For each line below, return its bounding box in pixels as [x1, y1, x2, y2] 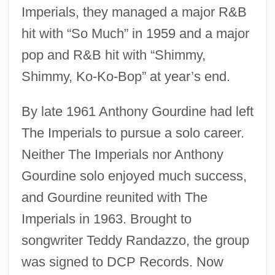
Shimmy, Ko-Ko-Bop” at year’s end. [21, 68, 230, 84]
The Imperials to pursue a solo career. [21, 125, 244, 141]
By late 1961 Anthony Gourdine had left [21, 103, 254, 119]
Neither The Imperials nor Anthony [21, 146, 223, 162]
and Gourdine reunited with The [21, 189, 207, 205]
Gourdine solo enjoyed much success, [21, 168, 247, 184]
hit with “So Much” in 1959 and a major [21, 25, 249, 41]
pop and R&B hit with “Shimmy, [21, 47, 206, 63]
